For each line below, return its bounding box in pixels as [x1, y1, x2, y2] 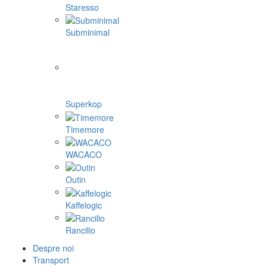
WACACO [66, 148, 102, 160]
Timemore [66, 123, 104, 135]
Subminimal [66, 26, 110, 39]
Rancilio [66, 223, 95, 236]
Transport [33, 253, 69, 266]
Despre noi [33, 241, 74, 254]
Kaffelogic [66, 198, 102, 211]
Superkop [66, 98, 102, 110]
